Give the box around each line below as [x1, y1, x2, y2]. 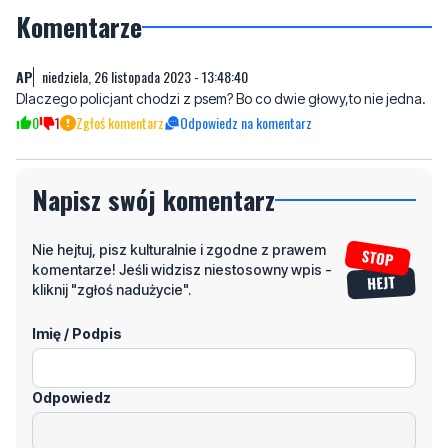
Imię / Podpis [32, 251, 122, 269]
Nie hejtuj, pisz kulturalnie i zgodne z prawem [32, 167, 326, 185]
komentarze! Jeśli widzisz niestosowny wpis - [32, 187, 332, 205]
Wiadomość [32, 379, 114, 397]
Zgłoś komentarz [76, 39, 164, 61]
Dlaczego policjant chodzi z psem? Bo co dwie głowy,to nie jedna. [16, 16, 426, 34]
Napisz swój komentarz [32, 106, 275, 146]
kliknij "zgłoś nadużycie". [32, 207, 191, 225]
